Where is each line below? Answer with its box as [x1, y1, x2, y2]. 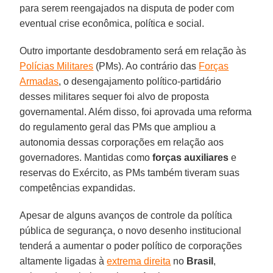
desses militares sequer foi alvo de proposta [19, 91, 210, 102]
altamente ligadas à [19, 255, 107, 266]
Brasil [186, 255, 214, 266]
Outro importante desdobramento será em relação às [19, 45, 247, 56]
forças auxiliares [152, 152, 229, 163]
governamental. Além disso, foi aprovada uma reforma [19, 106, 252, 117]
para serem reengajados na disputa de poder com [19, 2, 235, 13]
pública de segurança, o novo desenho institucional [19, 225, 242, 236]
